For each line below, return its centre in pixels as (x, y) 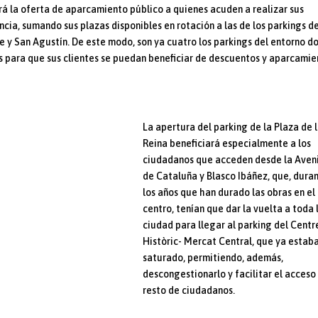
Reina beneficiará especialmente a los (227, 143)
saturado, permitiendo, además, (213, 257)
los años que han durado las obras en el (229, 192)
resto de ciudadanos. (189, 290)
